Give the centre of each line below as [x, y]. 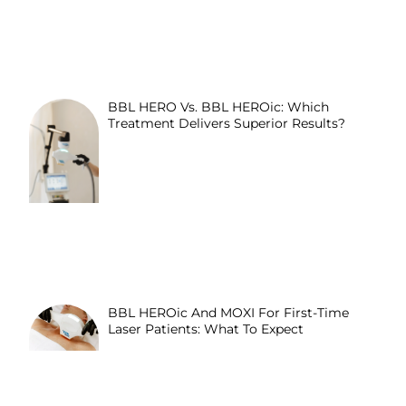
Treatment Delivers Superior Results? [227, 124]
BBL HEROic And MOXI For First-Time [229, 312]
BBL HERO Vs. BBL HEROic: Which [219, 107]
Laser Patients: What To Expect [206, 329]
